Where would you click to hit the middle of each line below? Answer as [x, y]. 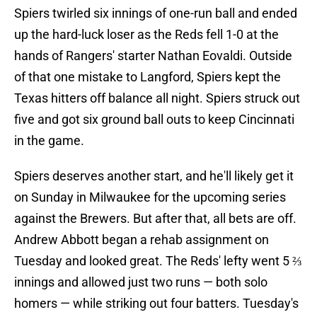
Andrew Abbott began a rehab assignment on [142, 240]
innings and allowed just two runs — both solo [141, 282]
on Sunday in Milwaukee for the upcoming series [150, 197]
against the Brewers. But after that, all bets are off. [155, 219]
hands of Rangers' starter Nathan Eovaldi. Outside [153, 56]
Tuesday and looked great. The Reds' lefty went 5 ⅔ [158, 261]
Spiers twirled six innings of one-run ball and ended [156, 13]
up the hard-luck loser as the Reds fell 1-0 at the [146, 35]
